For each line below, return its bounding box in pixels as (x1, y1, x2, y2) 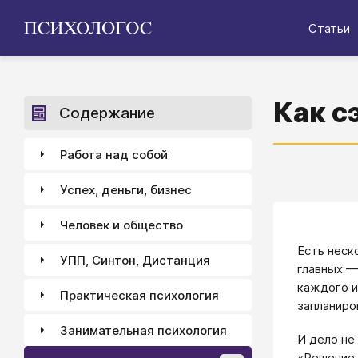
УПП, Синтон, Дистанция (60, 252, 210, 268)
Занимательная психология (60, 322, 227, 338)
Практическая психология (60, 287, 219, 303)
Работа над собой (60, 146, 168, 162)
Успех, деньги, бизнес (60, 181, 192, 197)
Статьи (308, 20, 350, 36)
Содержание (59, 104, 155, 122)
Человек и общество (60, 217, 183, 233)
